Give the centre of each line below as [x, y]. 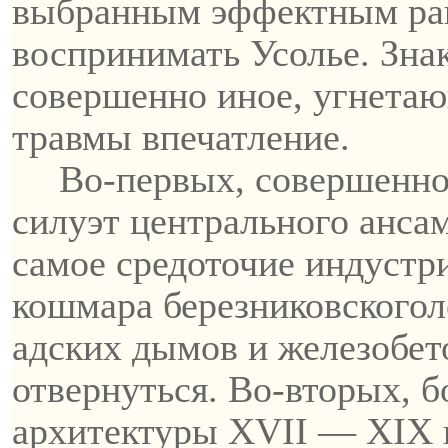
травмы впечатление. [181, 137]
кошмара [87, 305]
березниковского [295, 305]
